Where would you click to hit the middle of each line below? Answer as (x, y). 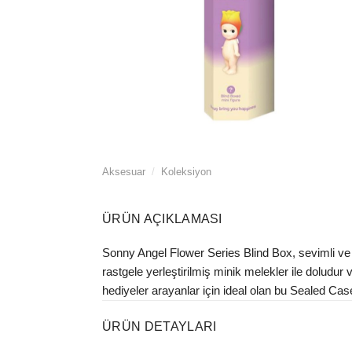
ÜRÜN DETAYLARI (159, 326)
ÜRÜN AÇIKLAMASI (162, 219)
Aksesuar (124, 172)
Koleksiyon (186, 172)
